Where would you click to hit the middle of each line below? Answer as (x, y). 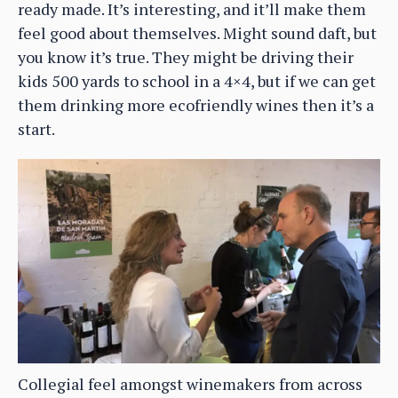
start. (36, 129)
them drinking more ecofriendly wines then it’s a (196, 105)
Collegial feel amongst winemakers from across (190, 383)
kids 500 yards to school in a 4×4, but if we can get (197, 81)
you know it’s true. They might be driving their (186, 57)
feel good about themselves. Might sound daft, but (197, 33)
